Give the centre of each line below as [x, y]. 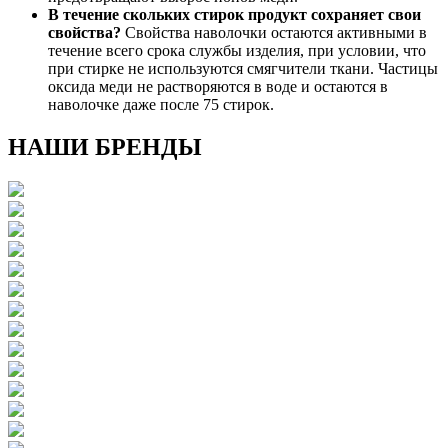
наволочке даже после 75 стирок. [161, 105]
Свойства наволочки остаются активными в [274, 33]
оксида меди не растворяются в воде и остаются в [218, 87]
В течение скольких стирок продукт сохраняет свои [234, 15]
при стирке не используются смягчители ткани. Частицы [243, 69]
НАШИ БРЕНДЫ [105, 147]
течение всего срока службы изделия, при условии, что [237, 51]
